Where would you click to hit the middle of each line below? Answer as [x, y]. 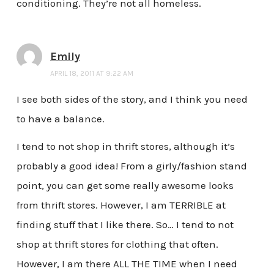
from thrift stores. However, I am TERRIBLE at [121, 205]
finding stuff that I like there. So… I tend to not [125, 225]
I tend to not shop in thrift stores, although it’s [125, 146]
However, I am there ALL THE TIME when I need [127, 264]
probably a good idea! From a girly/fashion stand [131, 166]
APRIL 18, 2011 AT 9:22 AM [91, 73]
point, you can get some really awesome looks [125, 186]
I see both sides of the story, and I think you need [132, 99]
